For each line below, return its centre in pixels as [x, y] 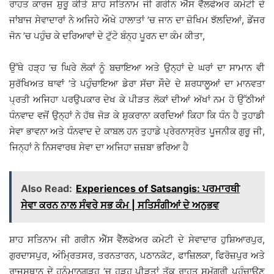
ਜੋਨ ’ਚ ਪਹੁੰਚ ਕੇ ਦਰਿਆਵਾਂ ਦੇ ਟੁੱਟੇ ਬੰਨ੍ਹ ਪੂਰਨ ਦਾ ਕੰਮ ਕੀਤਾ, [107, 36]
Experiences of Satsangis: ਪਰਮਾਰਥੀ [158, 189]
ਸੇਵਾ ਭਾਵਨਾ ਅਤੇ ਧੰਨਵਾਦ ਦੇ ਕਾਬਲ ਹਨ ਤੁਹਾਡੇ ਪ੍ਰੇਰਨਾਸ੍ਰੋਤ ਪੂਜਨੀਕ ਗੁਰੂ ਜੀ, [137, 131]
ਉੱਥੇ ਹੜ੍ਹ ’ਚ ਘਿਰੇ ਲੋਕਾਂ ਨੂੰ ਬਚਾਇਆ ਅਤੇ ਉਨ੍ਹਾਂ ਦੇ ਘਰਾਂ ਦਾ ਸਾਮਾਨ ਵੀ [137, 68]
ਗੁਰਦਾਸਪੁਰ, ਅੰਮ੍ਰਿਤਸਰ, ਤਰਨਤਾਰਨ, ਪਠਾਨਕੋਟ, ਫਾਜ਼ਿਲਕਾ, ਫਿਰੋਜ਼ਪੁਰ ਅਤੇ [137, 256]
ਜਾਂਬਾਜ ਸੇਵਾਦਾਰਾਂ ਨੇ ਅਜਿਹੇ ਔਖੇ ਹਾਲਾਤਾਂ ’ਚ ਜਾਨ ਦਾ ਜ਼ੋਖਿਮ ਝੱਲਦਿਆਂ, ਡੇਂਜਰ [137, 20]
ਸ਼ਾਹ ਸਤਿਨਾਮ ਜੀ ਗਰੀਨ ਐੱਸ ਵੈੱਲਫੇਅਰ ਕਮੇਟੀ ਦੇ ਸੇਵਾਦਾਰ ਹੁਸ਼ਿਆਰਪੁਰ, [137, 240]
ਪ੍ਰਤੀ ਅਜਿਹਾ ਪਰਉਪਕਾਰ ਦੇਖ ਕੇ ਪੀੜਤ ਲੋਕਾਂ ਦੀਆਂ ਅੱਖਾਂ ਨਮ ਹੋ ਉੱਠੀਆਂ [137, 100]
